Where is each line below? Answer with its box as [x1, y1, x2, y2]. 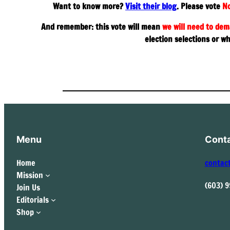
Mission [16, 169, 43, 181]
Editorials [16, 194, 49, 205]
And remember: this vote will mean [41, 21, 162, 32]
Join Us [16, 181, 40, 193]
